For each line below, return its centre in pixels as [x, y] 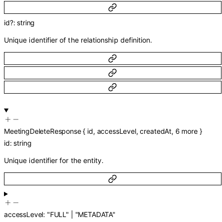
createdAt [156, 131]
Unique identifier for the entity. [54, 160]
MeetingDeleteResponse [43, 131]
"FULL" [58, 215]
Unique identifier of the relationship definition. [78, 40]
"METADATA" [95, 215]
